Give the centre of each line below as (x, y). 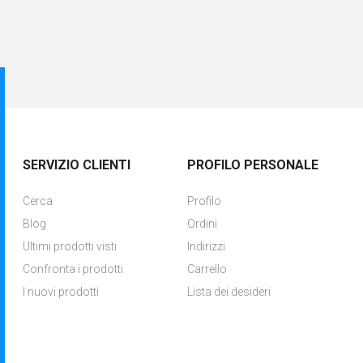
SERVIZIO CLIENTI (77, 165)
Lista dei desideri (228, 292)
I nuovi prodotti (61, 292)
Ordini (202, 224)
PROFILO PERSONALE (252, 165)
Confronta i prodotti (73, 269)
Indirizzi (206, 246)
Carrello (207, 269)
